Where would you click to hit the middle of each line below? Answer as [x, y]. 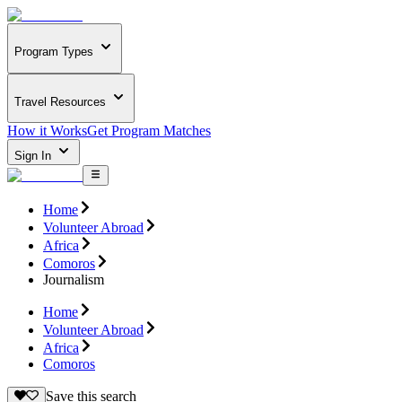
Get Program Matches [149, 131]
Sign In [35, 156]
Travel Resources [60, 101]
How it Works [47, 131]
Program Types [54, 52]
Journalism [74, 279]
